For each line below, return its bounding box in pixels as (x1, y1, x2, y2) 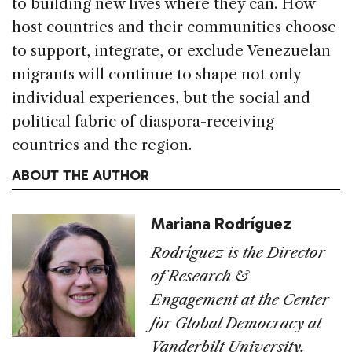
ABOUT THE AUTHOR (12, 167, 149, 185)
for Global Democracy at (151, 314, 322, 333)
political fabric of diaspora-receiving (12, 112, 274, 131)
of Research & (151, 267, 250, 286)
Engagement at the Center (151, 291, 330, 310)
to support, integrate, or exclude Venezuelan (12, 42, 331, 60)
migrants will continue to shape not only (12, 65, 301, 84)
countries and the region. (12, 136, 192, 155)
